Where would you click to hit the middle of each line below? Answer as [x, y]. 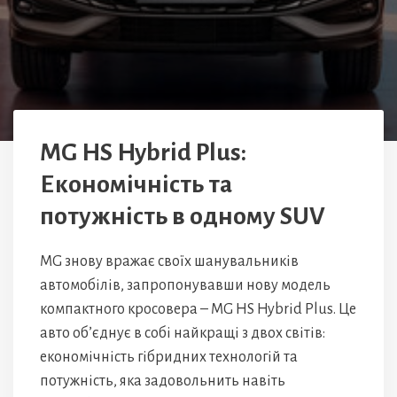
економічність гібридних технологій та [169, 357]
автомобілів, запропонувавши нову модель [185, 285]
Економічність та [136, 184]
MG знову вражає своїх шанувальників [169, 261]
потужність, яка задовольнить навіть [163, 381]
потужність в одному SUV [183, 216]
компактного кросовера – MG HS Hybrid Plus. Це [198, 309]
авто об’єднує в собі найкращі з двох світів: [183, 333]
